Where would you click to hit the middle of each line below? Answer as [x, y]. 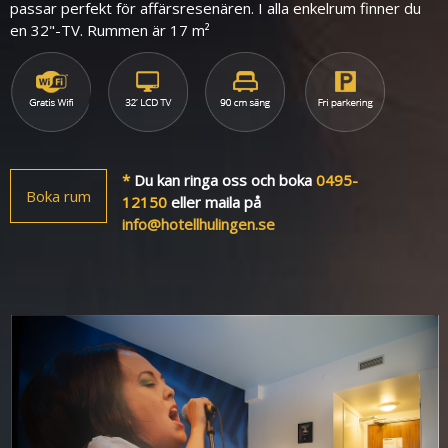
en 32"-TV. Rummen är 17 [101, 29]
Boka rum [58, 195]
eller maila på [214, 201]
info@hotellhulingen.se [198, 223]
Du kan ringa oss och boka [223, 179]
